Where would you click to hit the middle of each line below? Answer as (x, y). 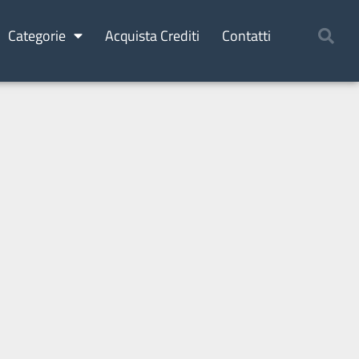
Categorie (37, 35)
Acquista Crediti (153, 35)
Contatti (247, 35)
